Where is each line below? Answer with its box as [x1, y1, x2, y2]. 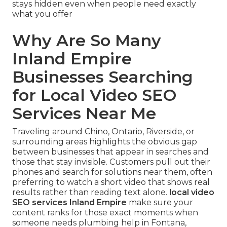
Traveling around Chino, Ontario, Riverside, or [12, 126, 195, 136]
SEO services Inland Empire [12, 197, 127, 207]
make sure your [127, 197, 193, 207]
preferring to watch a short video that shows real [12, 177, 210, 187]
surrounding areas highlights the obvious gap [12, 136, 197, 146]
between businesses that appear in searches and [12, 146, 209, 157]
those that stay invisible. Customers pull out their [12, 157, 210, 167]
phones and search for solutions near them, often [12, 167, 212, 177]
